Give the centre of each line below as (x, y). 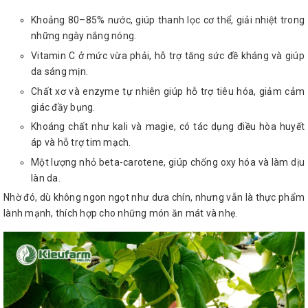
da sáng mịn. (59, 71)
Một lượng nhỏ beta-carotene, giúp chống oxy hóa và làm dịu (168, 162)
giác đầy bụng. (63, 107)
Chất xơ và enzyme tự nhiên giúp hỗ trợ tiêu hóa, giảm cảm (168, 91)
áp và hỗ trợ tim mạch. (81, 143)
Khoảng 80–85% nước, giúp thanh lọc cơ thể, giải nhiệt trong (168, 20)
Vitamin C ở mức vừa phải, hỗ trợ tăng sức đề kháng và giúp (168, 55)
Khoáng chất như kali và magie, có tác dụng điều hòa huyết (168, 127)
